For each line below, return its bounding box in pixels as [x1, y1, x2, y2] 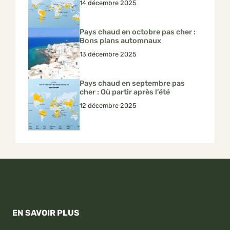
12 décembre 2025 [80, 102, 137, 110]
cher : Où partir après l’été [80, 88, 170, 97]
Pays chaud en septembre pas [80, 79, 185, 88]
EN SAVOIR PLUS [12, 208, 80, 218]
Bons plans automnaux [80, 36, 161, 46]
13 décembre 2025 [80, 50, 137, 59]
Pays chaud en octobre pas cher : [80, 28, 196, 37]
